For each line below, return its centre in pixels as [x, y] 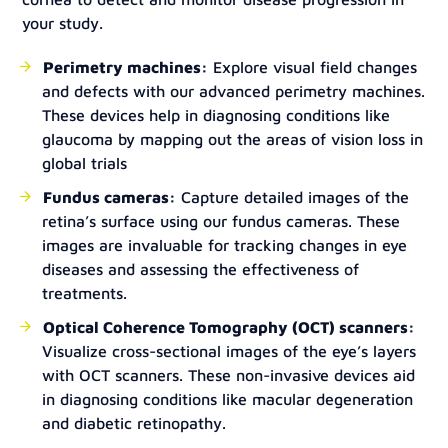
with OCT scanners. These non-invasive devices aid [229, 375]
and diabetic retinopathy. [134, 423]
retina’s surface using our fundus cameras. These [221, 221]
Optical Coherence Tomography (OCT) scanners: [229, 327]
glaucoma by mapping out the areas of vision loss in [233, 139]
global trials [85, 163]
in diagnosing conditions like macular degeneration [228, 399]
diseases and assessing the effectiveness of [201, 269]
